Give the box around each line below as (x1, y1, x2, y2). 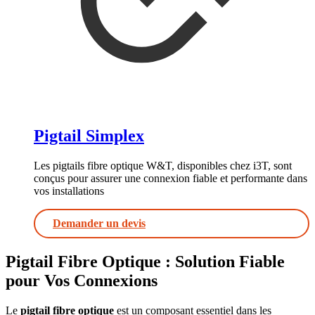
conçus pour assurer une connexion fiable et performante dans (34, 172, 307, 185)
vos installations (34, 185, 104, 198)
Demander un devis (53, 217, 146, 230)
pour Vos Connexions (6, 271, 157, 290)
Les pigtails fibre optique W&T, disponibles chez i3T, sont (34, 160, 292, 172)
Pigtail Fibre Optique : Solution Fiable (6, 252, 285, 271)
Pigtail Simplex (34, 127, 144, 146)
